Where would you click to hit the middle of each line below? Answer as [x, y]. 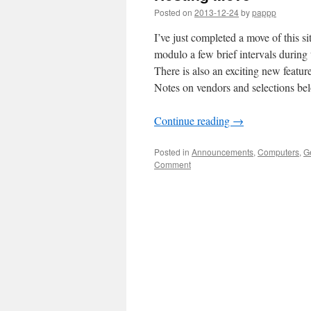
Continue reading [193, 120]
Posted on [173, 12]
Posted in [172, 152]
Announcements [222, 152]
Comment [173, 164]
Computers [278, 152]
